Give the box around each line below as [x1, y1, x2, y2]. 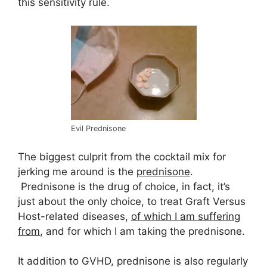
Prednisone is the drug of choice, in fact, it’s [18, 180, 230, 193]
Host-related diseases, [18, 210, 131, 222]
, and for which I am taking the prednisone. [40, 225, 245, 237]
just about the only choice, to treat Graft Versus [18, 195, 246, 207]
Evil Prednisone [70, 124, 126, 133]
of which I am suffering [131, 210, 240, 222]
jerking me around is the [18, 165, 136, 178]
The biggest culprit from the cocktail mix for [18, 150, 226, 163]
